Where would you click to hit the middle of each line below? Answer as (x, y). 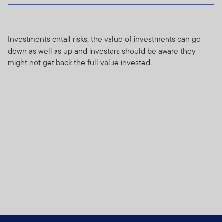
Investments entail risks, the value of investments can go (104, 39)
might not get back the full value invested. (80, 62)
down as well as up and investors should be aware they (102, 51)
